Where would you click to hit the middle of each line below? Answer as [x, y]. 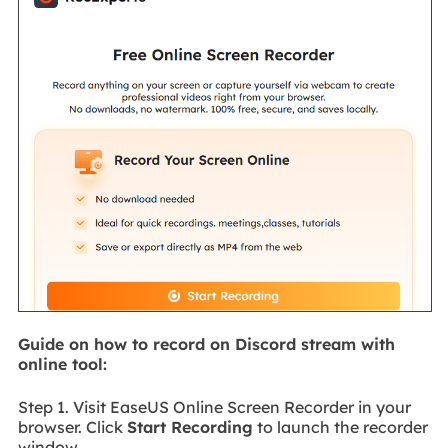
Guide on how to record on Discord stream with [206, 344]
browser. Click [72, 426]
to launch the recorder [340, 426]
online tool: [62, 364]
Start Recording [189, 426]
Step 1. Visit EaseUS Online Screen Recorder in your [214, 406]
